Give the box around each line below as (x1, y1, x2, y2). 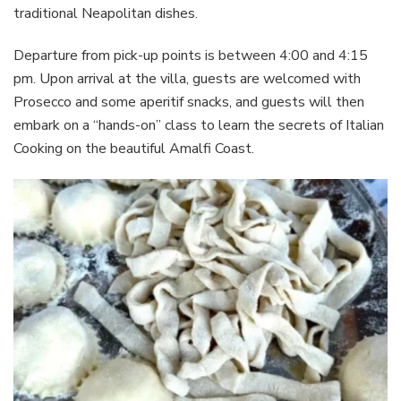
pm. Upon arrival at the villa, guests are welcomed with (13, 69, 361, 90)
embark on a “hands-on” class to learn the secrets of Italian (13, 115, 384, 136)
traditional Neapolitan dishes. (13, 4, 198, 24)
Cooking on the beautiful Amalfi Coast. (13, 139, 254, 159)
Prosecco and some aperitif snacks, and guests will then (13, 92, 364, 113)
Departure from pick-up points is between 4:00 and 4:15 (13, 46, 368, 66)
